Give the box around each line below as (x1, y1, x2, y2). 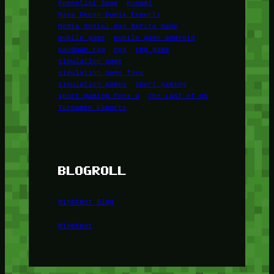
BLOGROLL (57, 163, 127, 177)
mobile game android (113, 33, 195, 42)
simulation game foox (57, 68, 144, 77)
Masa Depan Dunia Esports (57, 10, 161, 19)
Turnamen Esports (57, 103, 127, 112)
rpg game (135, 45, 169, 54)
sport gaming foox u (57, 91, 139, 100)
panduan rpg (57, 45, 105, 54)
